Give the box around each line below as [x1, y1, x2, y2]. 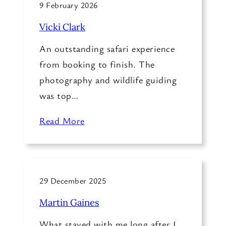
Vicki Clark [39, 20, 85, 33]
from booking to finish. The [39, 58, 155, 70]
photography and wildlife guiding [39, 73, 177, 86]
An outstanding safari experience [39, 42, 175, 54]
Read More [39, 115, 85, 127]
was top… [39, 89, 78, 101]
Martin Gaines [39, 196, 99, 208]
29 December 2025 [39, 175, 106, 187]
